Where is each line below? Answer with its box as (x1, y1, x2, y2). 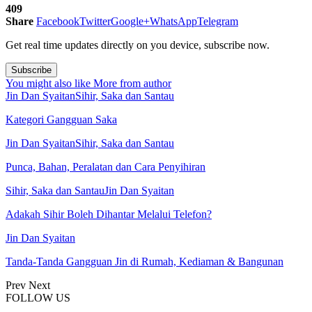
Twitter (79, 15, 111, 27)
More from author (93, 77, 171, 89)
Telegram (197, 15, 238, 27)
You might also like (6, 77, 91, 89)
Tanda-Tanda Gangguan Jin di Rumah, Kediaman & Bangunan (6, 255, 283, 267)
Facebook (36, 15, 79, 27)
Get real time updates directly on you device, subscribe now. (6, 38, 270, 51)
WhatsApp (150, 15, 197, 27)
